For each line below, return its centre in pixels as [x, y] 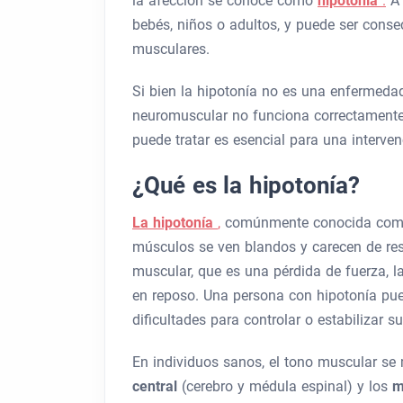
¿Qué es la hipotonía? [246, 185]
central [157, 386]
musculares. [171, 49]
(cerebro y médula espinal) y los [287, 386]
